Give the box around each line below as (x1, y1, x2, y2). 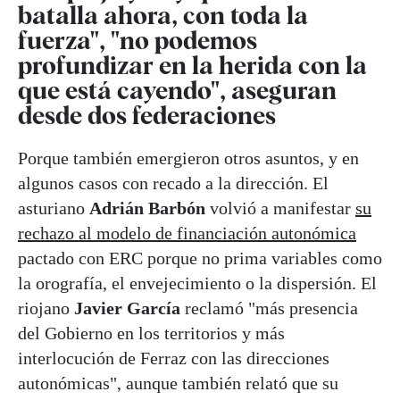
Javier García (74, 298, 180, 319)
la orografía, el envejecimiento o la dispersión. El (18, 273, 377, 294)
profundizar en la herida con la (18, 50, 367, 81)
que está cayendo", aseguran (18, 75, 337, 106)
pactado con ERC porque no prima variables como (18, 248, 382, 269)
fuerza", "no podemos (18, 25, 257, 56)
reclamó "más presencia (180, 298, 358, 319)
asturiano (18, 198, 89, 219)
